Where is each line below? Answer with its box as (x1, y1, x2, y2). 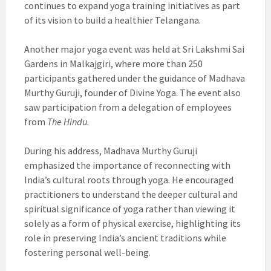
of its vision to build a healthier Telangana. (24, 14, 201, 27)
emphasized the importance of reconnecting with (24, 159, 230, 172)
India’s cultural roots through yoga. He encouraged (24, 174, 233, 186)
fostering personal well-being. (24, 246, 151, 259)
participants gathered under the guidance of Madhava (24, 72, 245, 85)
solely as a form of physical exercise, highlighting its (24, 217, 241, 230)
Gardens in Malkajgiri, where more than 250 (24, 57, 203, 70)
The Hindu (47, 116, 87, 128)
